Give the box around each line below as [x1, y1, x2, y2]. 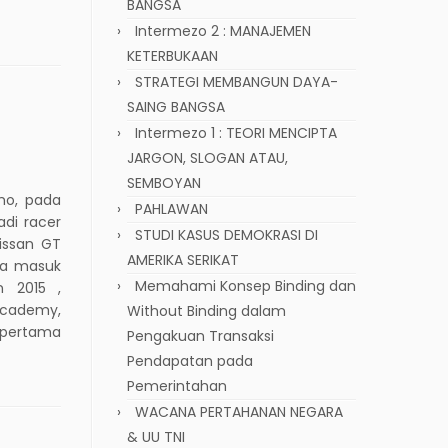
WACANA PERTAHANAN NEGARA [135, 401, 343, 422]
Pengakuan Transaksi [127, 325, 274, 346]
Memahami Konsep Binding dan [135, 275, 356, 296]
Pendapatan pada [127, 350, 253, 371]
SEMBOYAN [127, 172, 201, 193]
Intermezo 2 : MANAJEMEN [135, 20, 311, 41]
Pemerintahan [127, 375, 227, 396]
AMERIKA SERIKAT [127, 249, 239, 270]
